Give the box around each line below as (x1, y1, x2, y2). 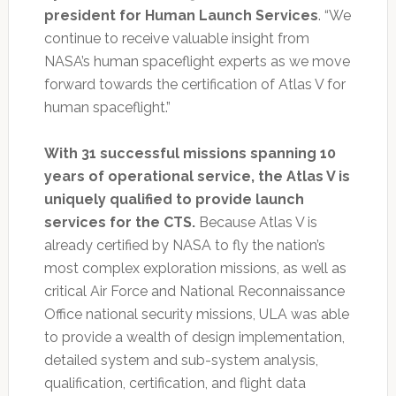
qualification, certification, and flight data (43, 374, 306, 392)
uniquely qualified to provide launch (43, 190, 304, 208)
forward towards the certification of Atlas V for (43, 75, 346, 93)
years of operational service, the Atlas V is (43, 167, 350, 185)
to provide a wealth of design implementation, (43, 328, 345, 346)
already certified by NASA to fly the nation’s (43, 236, 325, 254)
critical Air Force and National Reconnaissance (43, 282, 345, 300)
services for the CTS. (43, 213, 195, 231)
